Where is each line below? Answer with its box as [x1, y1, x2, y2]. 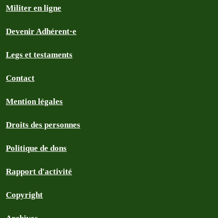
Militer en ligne [6, 3, 61, 13]
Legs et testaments [6, 50, 73, 59]
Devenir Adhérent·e [6, 27, 76, 36]
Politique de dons [6, 144, 67, 153]
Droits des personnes [6, 120, 80, 129]
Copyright [6, 190, 43, 200]
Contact [6, 73, 35, 83]
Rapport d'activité [6, 167, 72, 176]
